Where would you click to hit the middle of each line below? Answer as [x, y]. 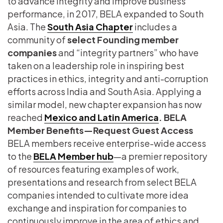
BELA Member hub [73, 156]
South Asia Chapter [90, 26]
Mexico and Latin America [102, 117]
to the [20, 156]
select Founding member [123, 39]
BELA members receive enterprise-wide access [107, 143]
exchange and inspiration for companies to [97, 208]
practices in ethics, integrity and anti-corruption [108, 78]
